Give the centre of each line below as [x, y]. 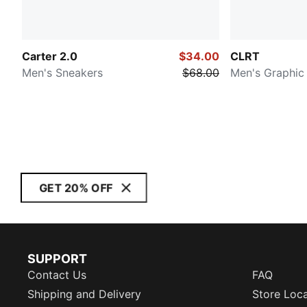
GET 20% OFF [76, 188]
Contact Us [57, 275]
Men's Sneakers [62, 72]
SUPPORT [57, 259]
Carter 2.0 [50, 56]
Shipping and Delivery [84, 294]
